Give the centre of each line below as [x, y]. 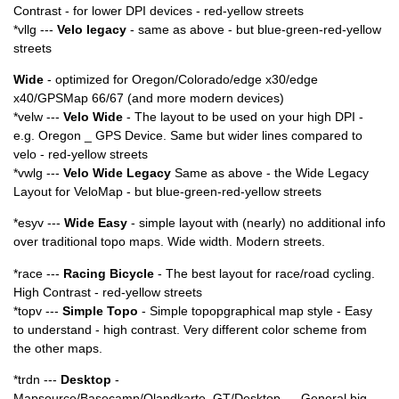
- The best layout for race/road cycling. [265, 273]
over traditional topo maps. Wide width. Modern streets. [169, 242]
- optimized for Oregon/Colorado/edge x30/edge [181, 80]
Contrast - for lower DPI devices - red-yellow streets [159, 10]
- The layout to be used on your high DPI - [243, 117]
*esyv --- [39, 223]
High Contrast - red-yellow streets [108, 292]
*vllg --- [35, 29]
